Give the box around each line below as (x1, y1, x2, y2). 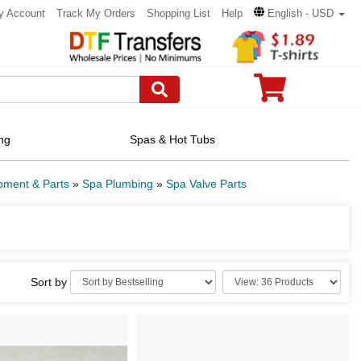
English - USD (268, 7, 334, 19)
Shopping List (147, 7, 210, 19)
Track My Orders (56, 7, 135, 19)
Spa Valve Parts (166, 177, 247, 190)
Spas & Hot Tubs (130, 133, 216, 146)
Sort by (31, 276, 70, 288)
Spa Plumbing (82, 177, 153, 190)
